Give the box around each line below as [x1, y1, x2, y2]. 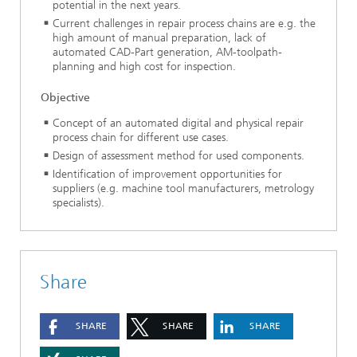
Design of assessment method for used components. [53, 149, 304, 163]
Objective [41, 91, 90, 105]
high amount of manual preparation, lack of [53, 30, 266, 45]
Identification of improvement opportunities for [53, 167, 282, 182]
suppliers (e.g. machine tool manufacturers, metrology [53, 182, 314, 196]
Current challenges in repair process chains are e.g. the [53, 16, 316, 30]
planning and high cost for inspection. [53, 59, 236, 73]
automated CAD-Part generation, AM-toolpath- [53, 45, 282, 59]
